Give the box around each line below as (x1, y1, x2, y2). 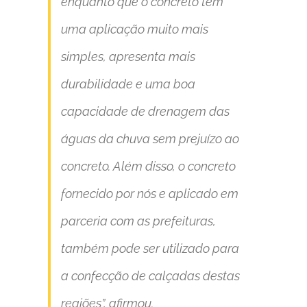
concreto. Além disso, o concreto (61, 159, 236, 174)
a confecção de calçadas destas (61, 269, 240, 284)
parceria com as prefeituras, (61, 214, 216, 229)
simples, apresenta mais (61, 49, 195, 64)
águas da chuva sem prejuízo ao (61, 132, 239, 147)
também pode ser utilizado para (61, 241, 239, 256)
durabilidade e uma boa (61, 77, 195, 92)
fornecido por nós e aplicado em (61, 186, 238, 201)
